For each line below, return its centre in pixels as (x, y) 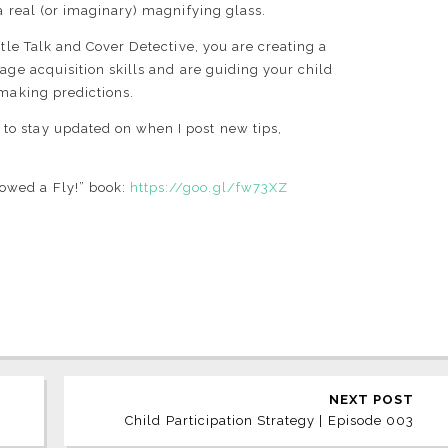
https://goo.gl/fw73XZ (209, 188)
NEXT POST (371, 400)
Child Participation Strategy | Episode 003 (269, 421)
